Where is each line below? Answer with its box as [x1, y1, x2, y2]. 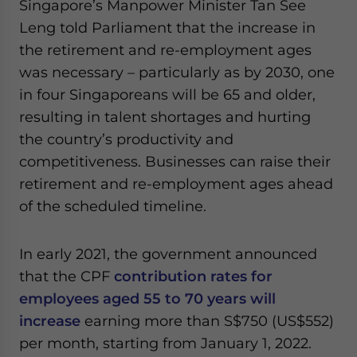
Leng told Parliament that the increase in [19, 18, 316, 36]
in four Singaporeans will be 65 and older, [19, 85, 316, 103]
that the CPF [19, 267, 114, 284]
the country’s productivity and [19, 130, 233, 147]
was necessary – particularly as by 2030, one [19, 63, 335, 80]
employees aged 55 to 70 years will [19, 289, 276, 307]
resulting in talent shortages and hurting [19, 108, 311, 125]
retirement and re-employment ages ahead [19, 175, 333, 192]
